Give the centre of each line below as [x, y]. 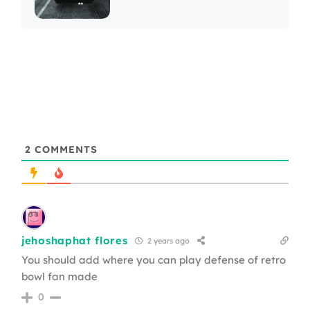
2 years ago [167, 241]
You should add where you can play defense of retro [154, 259]
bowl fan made [60, 276]
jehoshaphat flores [75, 241]
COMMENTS [64, 149]
